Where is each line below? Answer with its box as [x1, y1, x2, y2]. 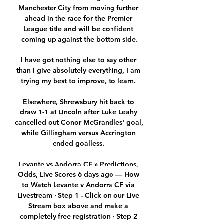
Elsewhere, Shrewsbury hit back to [22, 97, 134, 107]
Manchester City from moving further [18, 3, 138, 13]
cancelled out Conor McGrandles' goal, [15, 118, 143, 127]
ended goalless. [53, 139, 106, 148]
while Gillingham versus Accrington [21, 128, 136, 138]
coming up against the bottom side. [21, 35, 138, 44]
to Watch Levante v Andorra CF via [22, 180, 135, 190]
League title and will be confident [23, 24, 133, 34]
